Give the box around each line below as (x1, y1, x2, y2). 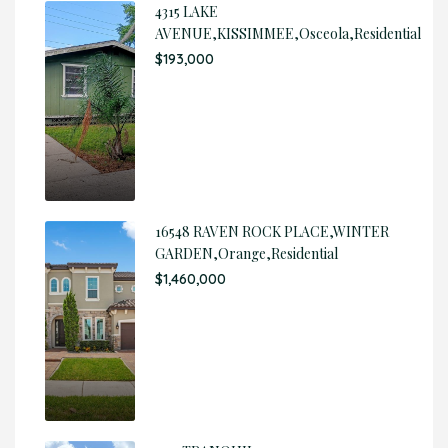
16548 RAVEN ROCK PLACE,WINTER (155, 222, 389, 241)
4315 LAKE (155, 2, 218, 21)
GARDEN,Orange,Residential (155, 244, 338, 263)
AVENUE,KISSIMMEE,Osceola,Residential (155, 24, 421, 43)
